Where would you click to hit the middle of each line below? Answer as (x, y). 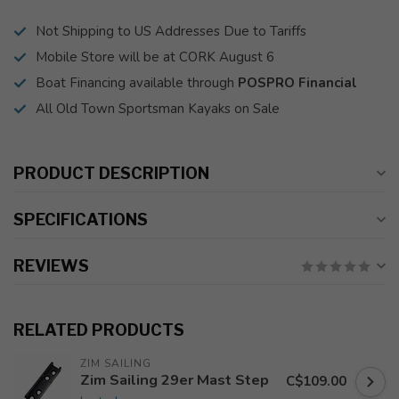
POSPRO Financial (297, 83)
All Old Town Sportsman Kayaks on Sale (158, 109)
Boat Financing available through (137, 83)
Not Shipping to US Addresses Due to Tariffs (171, 31)
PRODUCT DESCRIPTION (111, 173)
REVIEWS (51, 266)
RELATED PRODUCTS (99, 330)
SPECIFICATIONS (81, 220)
